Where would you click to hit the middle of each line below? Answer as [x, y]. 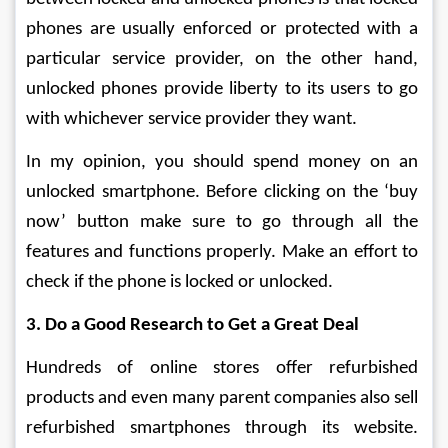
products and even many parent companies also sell [224, 398]
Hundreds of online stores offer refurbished [224, 368]
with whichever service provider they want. [191, 119]
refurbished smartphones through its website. [224, 428]
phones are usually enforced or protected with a [224, 29]
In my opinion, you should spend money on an [224, 162]
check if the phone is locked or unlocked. [179, 282]
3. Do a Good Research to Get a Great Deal [192, 325]
